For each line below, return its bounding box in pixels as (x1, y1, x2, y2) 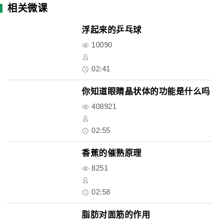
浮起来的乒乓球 (82, 25, 142, 35)
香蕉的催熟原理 (82, 149, 142, 158)
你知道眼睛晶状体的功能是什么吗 (82, 87, 210, 96)
